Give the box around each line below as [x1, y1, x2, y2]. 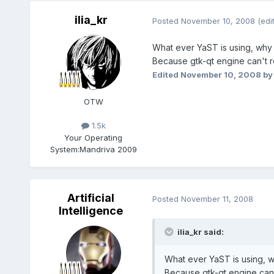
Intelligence [59, 204, 124, 218]
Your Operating [64, 132, 123, 143]
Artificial [67, 191, 115, 205]
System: [50, 144, 80, 154]
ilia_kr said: [177, 227, 224, 237]
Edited [152, 69, 180, 80]
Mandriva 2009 [79, 144, 137, 154]
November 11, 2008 [180, 193, 253, 204]
